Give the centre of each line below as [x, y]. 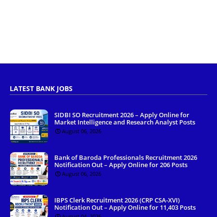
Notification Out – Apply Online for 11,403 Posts [125, 208]
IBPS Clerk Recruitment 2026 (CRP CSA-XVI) [117, 200]
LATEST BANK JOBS [41, 89]
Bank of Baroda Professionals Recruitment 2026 [126, 158]
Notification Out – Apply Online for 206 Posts [121, 165]
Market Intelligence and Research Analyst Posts [125, 122]
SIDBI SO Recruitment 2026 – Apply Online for [122, 115]
